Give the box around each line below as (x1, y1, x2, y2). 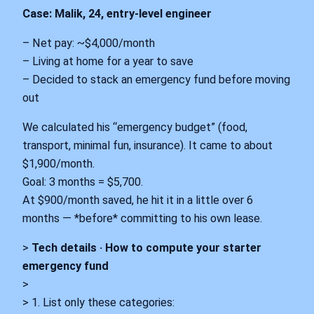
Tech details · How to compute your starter (32, 241, 261, 255)
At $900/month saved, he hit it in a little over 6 (22, 193, 253, 207)
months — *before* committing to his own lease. (22, 212, 262, 226)
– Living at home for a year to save (22, 54, 193, 68)
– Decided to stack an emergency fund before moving (22, 72, 290, 86)
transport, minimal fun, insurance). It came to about (22, 139, 273, 153)
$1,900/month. (22, 157, 95, 171)
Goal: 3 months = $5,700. (22, 175, 143, 189)
